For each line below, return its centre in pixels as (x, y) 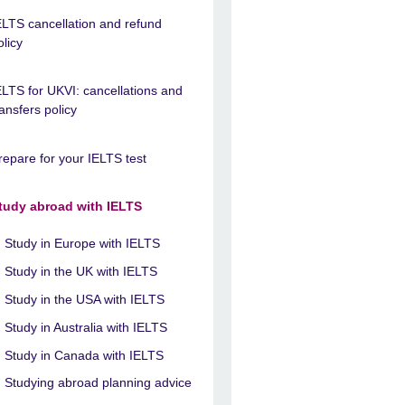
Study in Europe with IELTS (83, 244)
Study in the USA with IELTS (85, 300)
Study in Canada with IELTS (85, 355)
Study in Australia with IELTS (86, 327)
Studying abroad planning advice (99, 383)
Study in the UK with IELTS (81, 272)
